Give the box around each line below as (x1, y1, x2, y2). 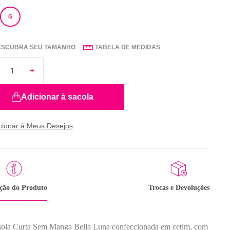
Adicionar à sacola (21, 92, 94, 101)
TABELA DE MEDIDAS (95, 43, 161, 51)
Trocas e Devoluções (148, 183, 209, 191)
